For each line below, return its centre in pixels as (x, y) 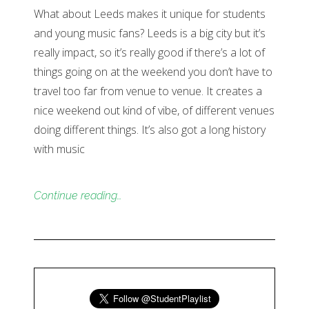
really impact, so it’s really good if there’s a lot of (149, 52)
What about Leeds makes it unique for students (150, 14)
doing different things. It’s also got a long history (150, 130)
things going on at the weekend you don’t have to (153, 72)
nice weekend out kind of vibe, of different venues (154, 110)
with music (59, 149)
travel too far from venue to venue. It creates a (148, 91)
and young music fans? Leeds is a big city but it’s (150, 33)
